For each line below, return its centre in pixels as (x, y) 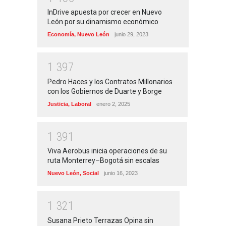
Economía (61, 35)
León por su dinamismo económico (103, 22)
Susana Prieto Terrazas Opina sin (100, 220)
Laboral (81, 104)
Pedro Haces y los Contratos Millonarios (110, 81)
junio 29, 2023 (131, 35)
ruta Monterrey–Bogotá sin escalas (103, 161)
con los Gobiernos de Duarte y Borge (105, 91)
